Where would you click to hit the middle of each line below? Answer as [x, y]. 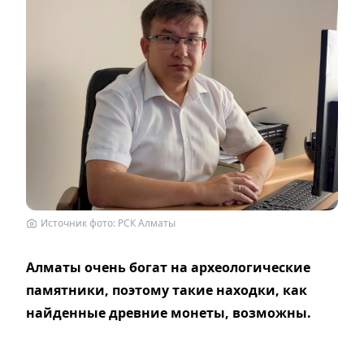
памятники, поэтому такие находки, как [167, 290]
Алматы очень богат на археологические [168, 268]
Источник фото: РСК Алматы [108, 223]
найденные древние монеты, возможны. [169, 313]
